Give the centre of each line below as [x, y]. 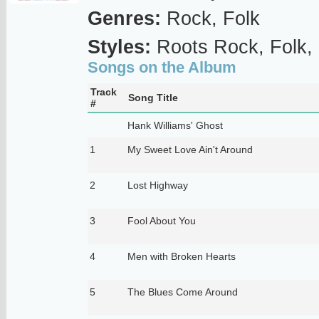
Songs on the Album [162, 67]
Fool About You [161, 220]
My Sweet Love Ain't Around [190, 149]
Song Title [153, 97]
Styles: [119, 47]
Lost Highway [157, 185]
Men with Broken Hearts [181, 256]
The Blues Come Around [182, 292]
